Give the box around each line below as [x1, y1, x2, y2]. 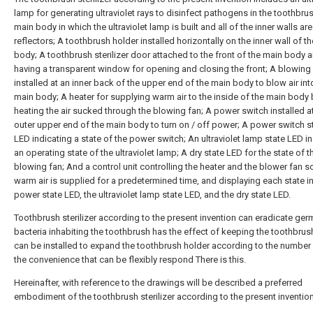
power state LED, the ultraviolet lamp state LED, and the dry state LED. [14, 189, 291, 200]
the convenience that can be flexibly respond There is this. [14, 254, 246, 265]
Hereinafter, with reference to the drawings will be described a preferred [14, 277, 303, 288]
